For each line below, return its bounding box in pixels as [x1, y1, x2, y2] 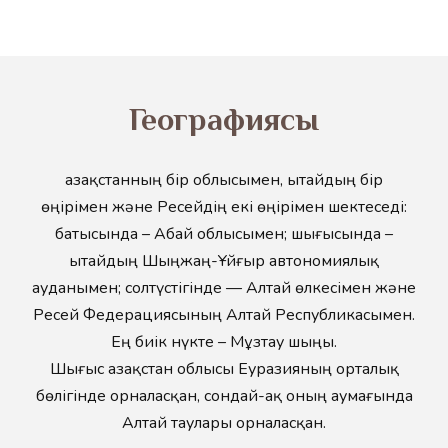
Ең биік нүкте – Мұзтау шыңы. [111, 331, 337, 353]
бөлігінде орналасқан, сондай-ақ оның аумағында [35, 385, 413, 407]
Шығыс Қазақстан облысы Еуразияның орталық [49, 358, 399, 380]
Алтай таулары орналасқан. [122, 412, 326, 434]
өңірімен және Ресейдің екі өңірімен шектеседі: [41, 196, 407, 218]
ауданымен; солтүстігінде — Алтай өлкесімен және [32, 277, 416, 299]
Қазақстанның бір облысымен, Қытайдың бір [65, 169, 383, 191]
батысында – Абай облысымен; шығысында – [55, 223, 393, 245]
